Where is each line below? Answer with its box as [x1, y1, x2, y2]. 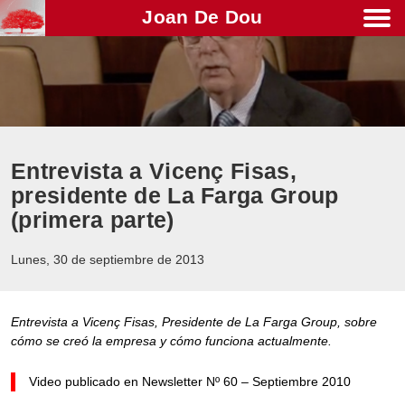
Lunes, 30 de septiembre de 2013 [11, 252, 204, 267]
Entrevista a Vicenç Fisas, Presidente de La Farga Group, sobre [11, 315, 377, 329]
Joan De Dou [142, 6, 263, 27]
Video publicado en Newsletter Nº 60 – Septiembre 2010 [29, 374, 351, 389]
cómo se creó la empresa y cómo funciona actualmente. [11, 334, 332, 348]
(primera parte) [11, 207, 174, 232]
